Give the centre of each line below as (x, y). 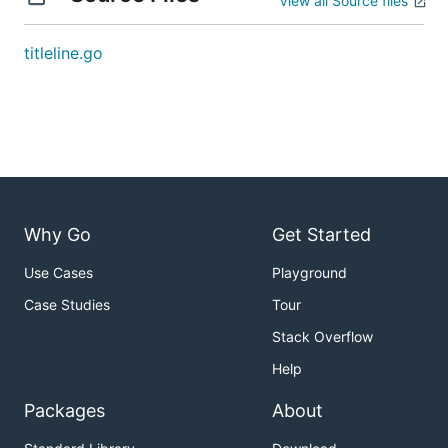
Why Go (57, 235)
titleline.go (63, 53)
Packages (64, 411)
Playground (309, 273)
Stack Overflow (322, 337)
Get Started (321, 235)
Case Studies (67, 305)
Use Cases (58, 273)
